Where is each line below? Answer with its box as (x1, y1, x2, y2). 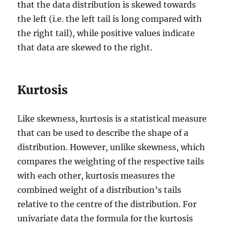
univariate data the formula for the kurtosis (17, 213, 193, 223)
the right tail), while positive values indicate (17, 27, 195, 38)
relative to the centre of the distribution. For (17, 198, 197, 209)
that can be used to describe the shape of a (17, 127, 189, 138)
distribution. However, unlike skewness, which (17, 141, 206, 152)
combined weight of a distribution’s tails (17, 184, 182, 195)
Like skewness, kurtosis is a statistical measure (17, 113, 207, 124)
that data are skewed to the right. (17, 42, 153, 52)
